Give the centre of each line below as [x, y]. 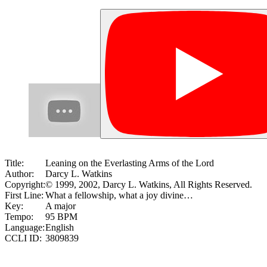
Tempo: [19, 216]
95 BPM [61, 216]
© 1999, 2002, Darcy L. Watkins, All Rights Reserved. [149, 184]
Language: [25, 227]
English [60, 227]
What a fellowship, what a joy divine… [119, 195]
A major [60, 206]
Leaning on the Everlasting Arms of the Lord [130, 163]
